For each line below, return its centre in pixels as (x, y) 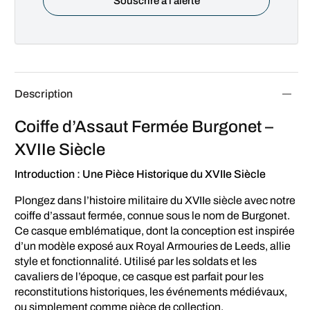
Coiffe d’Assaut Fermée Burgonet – (144, 126)
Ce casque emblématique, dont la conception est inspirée (155, 230)
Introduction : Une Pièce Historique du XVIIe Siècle (140, 174)
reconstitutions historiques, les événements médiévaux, (151, 291)
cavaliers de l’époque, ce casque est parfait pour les (139, 276)
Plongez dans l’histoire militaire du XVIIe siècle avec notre (155, 200)
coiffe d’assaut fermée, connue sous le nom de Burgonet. (153, 215)
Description (44, 93)
